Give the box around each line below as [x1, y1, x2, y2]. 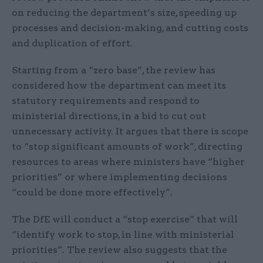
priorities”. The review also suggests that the [12, 244, 227, 255]
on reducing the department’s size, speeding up [12, 7, 237, 18]
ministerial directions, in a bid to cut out [12, 110, 206, 122]
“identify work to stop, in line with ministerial [12, 229, 234, 240]
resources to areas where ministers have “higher [12, 156, 245, 167]
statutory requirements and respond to [12, 95, 200, 106]
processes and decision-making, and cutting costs [12, 22, 248, 33]
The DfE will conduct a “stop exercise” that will [12, 214, 238, 225]
